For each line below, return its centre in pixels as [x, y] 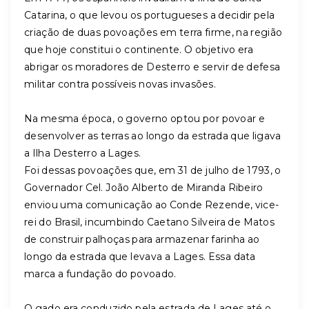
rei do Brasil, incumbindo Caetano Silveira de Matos [150, 222]
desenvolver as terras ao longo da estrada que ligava [153, 136]
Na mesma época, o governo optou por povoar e [145, 119]
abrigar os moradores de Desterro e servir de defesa [152, 67]
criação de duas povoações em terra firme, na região [153, 32]
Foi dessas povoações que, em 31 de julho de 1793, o [153, 170]
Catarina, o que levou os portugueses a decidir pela [150, 15]
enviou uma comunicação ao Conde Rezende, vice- [152, 205]
